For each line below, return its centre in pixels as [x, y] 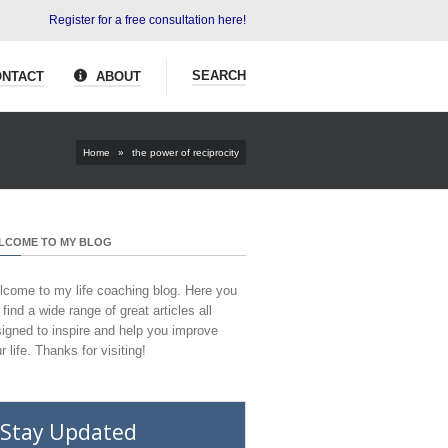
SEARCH [219, 75]
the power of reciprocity [184, 152]
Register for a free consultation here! [147, 20]
